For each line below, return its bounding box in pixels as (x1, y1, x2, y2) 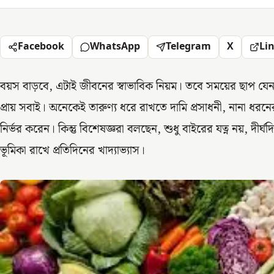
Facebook (18, 40, 64, 54)
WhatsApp (90, 40, 140, 54)
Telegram (166, 40, 211, 54)
